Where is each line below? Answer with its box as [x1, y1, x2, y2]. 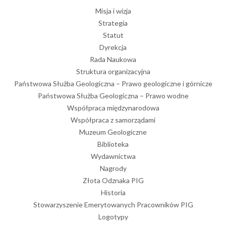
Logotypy [98, 212, 128, 221]
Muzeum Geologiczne [79, 128, 147, 137]
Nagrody [99, 164, 127, 173]
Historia [100, 188, 126, 197]
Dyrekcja [99, 43, 127, 52]
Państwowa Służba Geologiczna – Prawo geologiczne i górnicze [14, 79, 212, 88]
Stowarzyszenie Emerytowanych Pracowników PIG [33, 200, 193, 209]
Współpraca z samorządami [71, 116, 155, 125]
